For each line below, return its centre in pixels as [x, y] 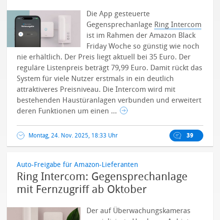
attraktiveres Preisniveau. [60, 89]
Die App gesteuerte [118, 14]
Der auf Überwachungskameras [139, 211]
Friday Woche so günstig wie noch [143, 46]
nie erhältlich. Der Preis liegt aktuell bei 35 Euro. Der [104, 57]
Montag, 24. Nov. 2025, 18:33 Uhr [73, 136]
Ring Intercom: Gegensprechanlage [102, 177]
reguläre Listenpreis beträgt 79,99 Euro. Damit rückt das [110, 68]
